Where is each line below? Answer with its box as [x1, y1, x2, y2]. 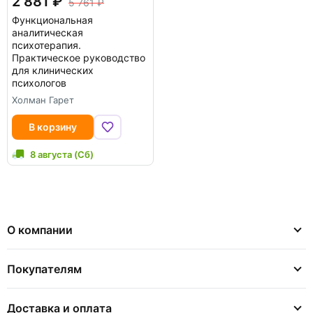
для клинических [12, 64, 94, 76]
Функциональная [12, 13, 93, 26]
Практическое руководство [12, 51, 145, 64]
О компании [7, 222, 73, 237]
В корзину [28, 120, 77, 133]
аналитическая [12, 26, 83, 38]
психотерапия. [12, 38, 81, 51]
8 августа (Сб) [30, 148, 94, 160]
